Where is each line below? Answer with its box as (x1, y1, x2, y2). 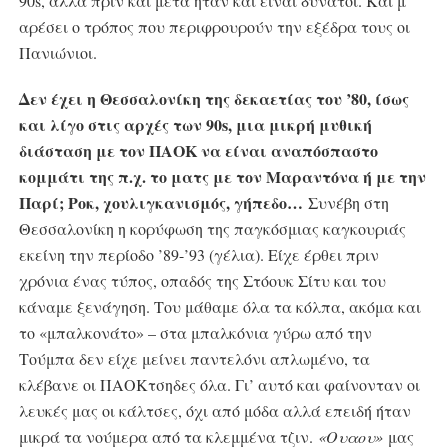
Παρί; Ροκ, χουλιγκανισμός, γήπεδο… (18, 191, 303, 215)
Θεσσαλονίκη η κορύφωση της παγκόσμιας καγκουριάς (18, 218, 406, 240)
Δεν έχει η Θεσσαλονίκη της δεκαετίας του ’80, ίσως (18, 87, 409, 111)
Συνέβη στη (302, 192, 389, 214)
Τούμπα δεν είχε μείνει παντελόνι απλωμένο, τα (18, 348, 370, 370)
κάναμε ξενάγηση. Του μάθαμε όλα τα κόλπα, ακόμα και (18, 296, 421, 318)
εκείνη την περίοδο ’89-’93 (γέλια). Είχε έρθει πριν (18, 244, 379, 266)
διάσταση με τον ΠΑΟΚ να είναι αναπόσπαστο (18, 139, 378, 163)
